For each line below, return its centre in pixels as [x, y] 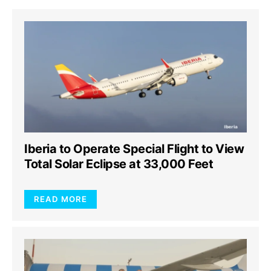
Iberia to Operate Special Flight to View [134, 149]
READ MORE [60, 199]
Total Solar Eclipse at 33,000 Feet [119, 164]
